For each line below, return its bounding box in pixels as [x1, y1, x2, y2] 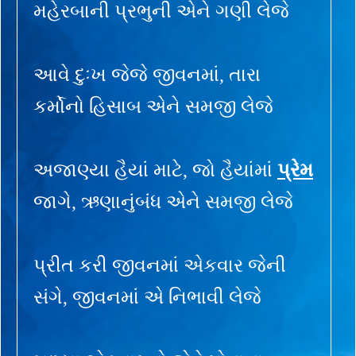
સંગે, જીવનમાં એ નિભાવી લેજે [33, 286, 261, 308]
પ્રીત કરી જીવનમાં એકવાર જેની [33, 254, 286, 276]
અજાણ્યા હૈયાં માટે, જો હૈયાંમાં [33, 159, 277, 180]
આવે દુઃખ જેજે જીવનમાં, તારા [33, 64, 261, 85]
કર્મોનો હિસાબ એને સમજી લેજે [33, 95, 273, 117]
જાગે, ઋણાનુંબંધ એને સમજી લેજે [33, 191, 293, 212]
